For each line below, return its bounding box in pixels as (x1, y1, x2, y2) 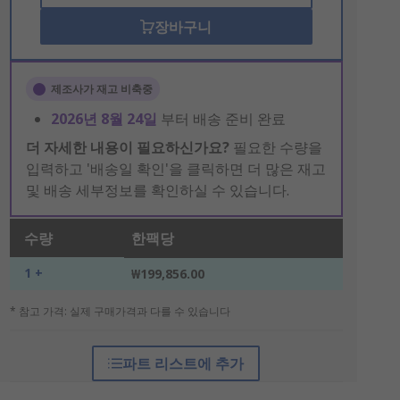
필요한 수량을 (229, 137, 322, 157)
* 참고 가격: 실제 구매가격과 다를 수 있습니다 (9, 304, 230, 319)
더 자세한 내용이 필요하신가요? (25, 137, 229, 157)
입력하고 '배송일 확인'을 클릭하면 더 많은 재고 (25, 159, 326, 179)
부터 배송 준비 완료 (160, 109, 286, 129)
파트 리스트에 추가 (122, 354, 245, 373)
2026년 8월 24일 (50, 109, 161, 129)
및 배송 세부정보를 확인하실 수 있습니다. (25, 180, 289, 200)
